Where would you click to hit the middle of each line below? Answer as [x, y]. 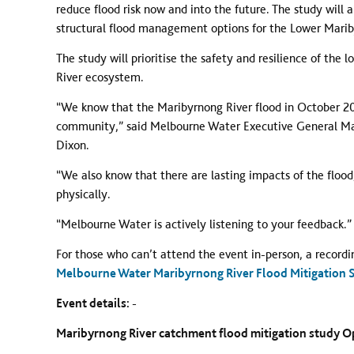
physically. [83, 194]
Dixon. [74, 145]
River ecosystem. [101, 77]
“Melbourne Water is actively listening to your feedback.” [203, 224]
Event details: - [96, 303]
